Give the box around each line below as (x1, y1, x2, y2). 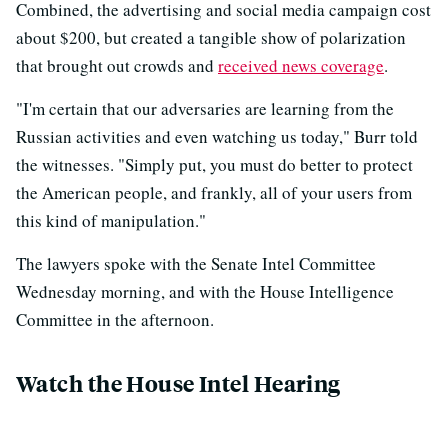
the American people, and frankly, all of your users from (16, 180, 412, 204)
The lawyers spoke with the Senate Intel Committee (16, 251, 376, 275)
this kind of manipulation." (16, 208, 206, 232)
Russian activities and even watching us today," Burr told (16, 124, 418, 148)
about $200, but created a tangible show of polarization (16, 25, 406, 49)
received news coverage (218, 53, 384, 77)
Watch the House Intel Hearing (16, 368, 341, 398)
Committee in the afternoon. (16, 307, 214, 331)
